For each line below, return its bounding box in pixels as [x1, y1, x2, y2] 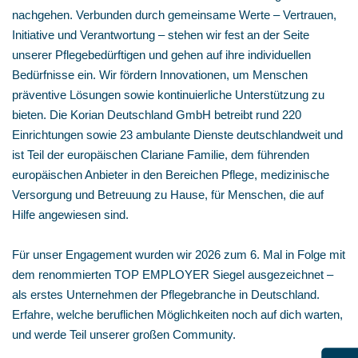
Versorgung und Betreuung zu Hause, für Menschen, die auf [12, 188, 324, 201]
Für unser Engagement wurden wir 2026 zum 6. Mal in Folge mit [12, 248, 345, 261]
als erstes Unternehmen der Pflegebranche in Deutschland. [12, 288, 320, 301]
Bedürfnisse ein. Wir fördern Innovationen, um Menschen [12, 68, 308, 82]
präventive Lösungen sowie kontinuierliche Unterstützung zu [12, 88, 324, 101]
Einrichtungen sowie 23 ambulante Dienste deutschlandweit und [12, 128, 343, 141]
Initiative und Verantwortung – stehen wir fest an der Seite [12, 28, 309, 42]
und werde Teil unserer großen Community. [12, 328, 236, 341]
